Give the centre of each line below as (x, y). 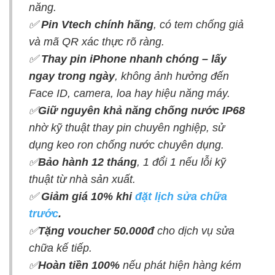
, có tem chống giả (199, 24)
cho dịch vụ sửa (196, 230)
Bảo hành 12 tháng (87, 162)
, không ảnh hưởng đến (172, 76)
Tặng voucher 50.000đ (98, 230)
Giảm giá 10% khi (88, 196)
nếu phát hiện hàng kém (182, 265)
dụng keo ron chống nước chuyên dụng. (126, 145)
